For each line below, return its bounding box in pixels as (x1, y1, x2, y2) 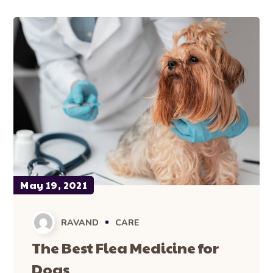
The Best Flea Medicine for (32, 236, 219, 258)
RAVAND (61, 216, 99, 229)
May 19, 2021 (20, 177, 88, 192)
